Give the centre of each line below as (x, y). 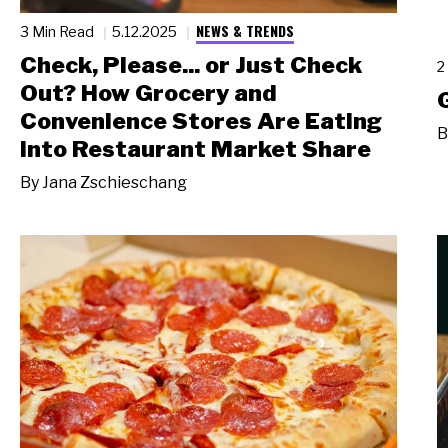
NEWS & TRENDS (244, 30)
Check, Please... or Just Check (191, 65)
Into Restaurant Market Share (195, 149)
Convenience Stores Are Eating (201, 121)
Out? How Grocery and (148, 93)
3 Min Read (58, 32)
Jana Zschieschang (114, 182)
